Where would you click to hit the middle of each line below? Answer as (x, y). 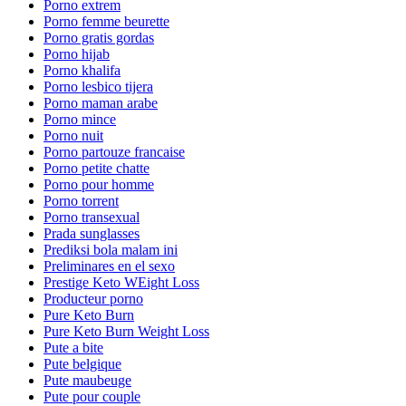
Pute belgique (82, 364)
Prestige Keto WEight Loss (121, 282)
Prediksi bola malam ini (111, 250)
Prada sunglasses (92, 233)
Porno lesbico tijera (98, 87)
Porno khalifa (82, 70)
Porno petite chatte (97, 168)
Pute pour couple (92, 396)
